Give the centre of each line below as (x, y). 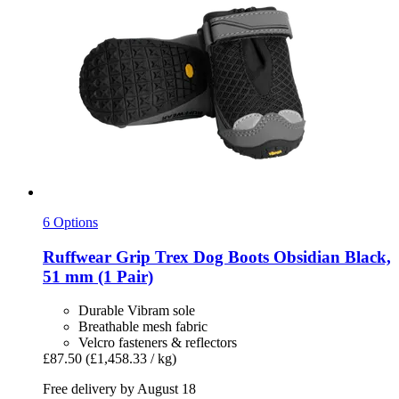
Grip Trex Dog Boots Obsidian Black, (251, 256)
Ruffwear (77, 256)
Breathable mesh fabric (143, 327)
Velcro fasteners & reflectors (158, 343)
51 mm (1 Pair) (98, 276)
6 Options (70, 222)
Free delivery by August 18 (119, 389)
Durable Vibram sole (137, 311)
